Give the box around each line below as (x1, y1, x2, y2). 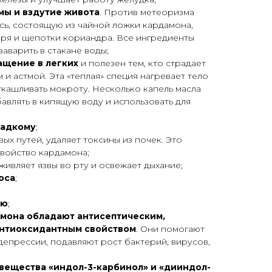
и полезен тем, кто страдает (78, 58, 206, 69)
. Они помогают (136, 223, 205, 235)
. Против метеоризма (100, 7, 194, 18)
